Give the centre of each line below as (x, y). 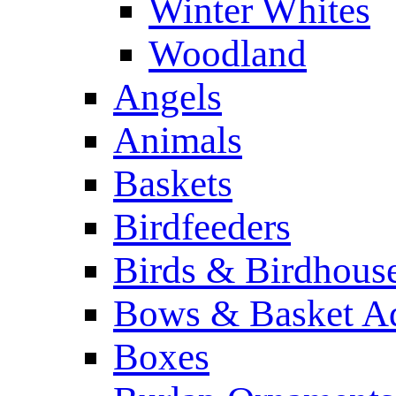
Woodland (228, 53)
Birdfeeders (202, 227)
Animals (178, 140)
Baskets (173, 183)
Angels (168, 97)
